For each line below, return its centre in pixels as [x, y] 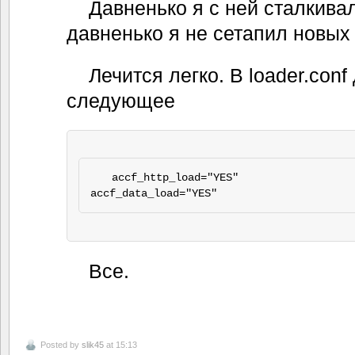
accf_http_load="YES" [176, 178]
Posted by [61, 344]
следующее [120, 100]
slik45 [93, 344]
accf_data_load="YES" [153, 194]
